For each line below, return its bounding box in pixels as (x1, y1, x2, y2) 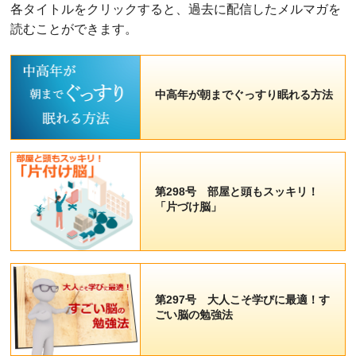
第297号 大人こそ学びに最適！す (154, 293, 330, 307)
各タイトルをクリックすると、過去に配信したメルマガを (10, 2, 342, 17)
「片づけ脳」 (154, 200, 222, 214)
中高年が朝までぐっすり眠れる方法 (154, 88, 333, 102)
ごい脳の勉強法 (154, 308, 233, 322)
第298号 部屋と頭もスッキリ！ (154, 185, 319, 199)
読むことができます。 (10, 22, 138, 37)
